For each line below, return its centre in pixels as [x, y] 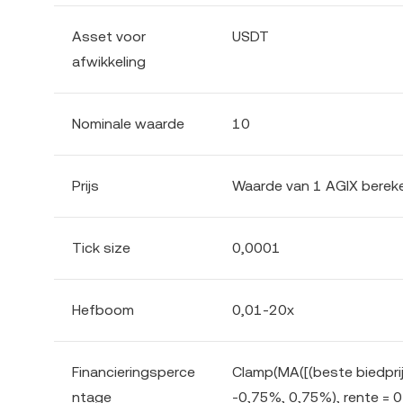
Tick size [101, 248]
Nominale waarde [128, 124]
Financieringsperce [134, 372]
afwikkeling [109, 62]
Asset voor [109, 36]
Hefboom [103, 310]
